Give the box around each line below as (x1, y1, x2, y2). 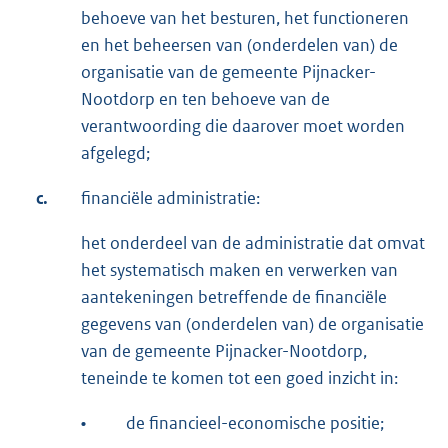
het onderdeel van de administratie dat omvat (81, 231, 425, 254)
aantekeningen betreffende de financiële (81, 285, 387, 308)
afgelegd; (81, 141, 150, 164)
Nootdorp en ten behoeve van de (81, 87, 330, 110)
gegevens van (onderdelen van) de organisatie (81, 312, 424, 335)
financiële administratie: (81, 186, 260, 209)
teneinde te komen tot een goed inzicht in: (81, 366, 398, 389)
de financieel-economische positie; (126, 411, 384, 434)
